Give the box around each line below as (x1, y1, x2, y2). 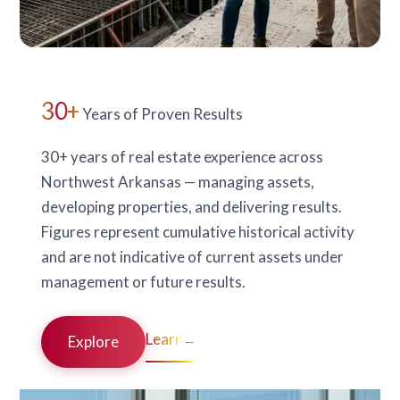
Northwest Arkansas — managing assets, (41, 171, 315, 191)
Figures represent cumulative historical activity (41, 221, 355, 241)
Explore (68, 331, 120, 351)
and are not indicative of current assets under (41, 246, 345, 266)
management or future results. (41, 271, 246, 291)
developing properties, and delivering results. (41, 196, 343, 216)
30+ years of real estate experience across (41, 146, 324, 166)
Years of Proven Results (79, 104, 243, 123)
